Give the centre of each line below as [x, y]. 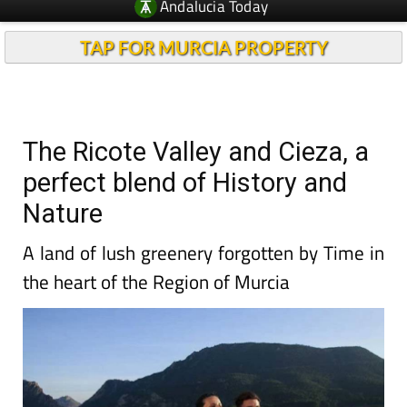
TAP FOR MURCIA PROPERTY [203, 47]
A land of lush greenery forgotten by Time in [203, 253]
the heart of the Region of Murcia [156, 282]
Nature [63, 213]
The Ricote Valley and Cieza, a [196, 152]
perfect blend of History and [185, 183]
